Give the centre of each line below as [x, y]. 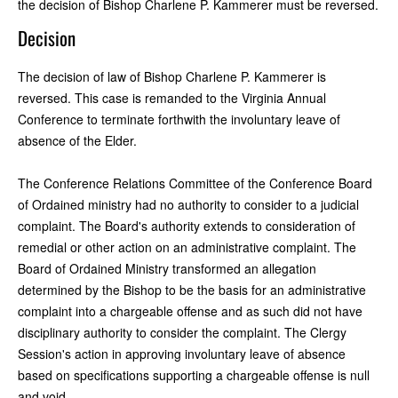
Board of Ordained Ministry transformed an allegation [167, 268]
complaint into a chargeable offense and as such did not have [190, 310]
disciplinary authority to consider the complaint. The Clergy [182, 332]
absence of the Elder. [77, 140]
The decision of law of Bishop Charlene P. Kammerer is [172, 76]
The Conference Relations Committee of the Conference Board [195, 183]
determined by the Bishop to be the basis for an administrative [192, 289]
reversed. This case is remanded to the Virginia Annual [172, 97]
